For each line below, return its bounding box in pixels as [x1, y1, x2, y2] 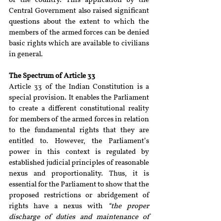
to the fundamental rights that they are [9, 127, 149, 134]
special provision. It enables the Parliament [9, 94, 149, 102]
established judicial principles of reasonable [9, 159, 149, 167]
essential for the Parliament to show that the [9, 181, 149, 188]
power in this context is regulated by [9, 148, 149, 156]
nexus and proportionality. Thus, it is [9, 170, 149, 178]
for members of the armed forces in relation [9, 116, 149, 123]
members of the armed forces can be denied [9, 29, 149, 37]
